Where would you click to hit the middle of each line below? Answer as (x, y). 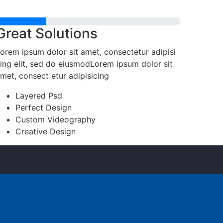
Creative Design (46, 131)
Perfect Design (44, 108)
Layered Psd (39, 96)
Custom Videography (56, 119)
